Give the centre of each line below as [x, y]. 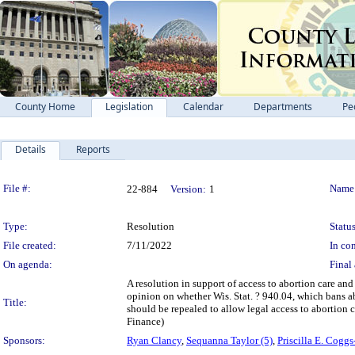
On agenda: [28, 264]
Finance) [145, 321]
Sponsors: [24, 340]
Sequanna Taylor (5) [229, 340]
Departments [283, 107]
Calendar [203, 107]
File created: [30, 245]
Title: [15, 302]
